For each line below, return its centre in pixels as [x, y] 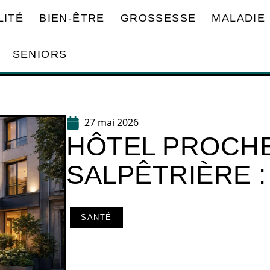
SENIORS [40, 54]
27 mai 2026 [111, 122]
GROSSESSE [158, 18]
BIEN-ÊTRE [72, 18]
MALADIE [239, 18]
